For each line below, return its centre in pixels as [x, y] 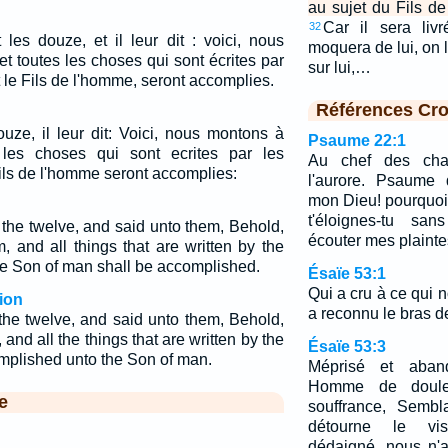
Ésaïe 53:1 [346, 273]
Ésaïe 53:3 [346, 346]
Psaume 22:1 [356, 140]
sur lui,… [339, 67]
